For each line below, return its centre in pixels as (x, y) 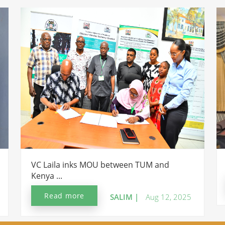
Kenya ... (47, 176)
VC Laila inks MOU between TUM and (100, 164)
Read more (65, 195)
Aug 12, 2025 (168, 197)
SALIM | (124, 197)
